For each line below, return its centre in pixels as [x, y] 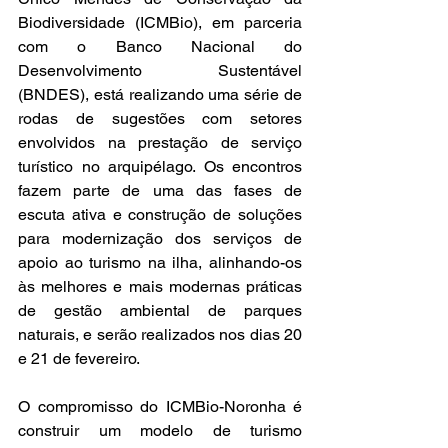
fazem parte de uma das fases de [160, 190]
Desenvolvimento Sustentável [160, 70]
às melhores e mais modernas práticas [160, 286]
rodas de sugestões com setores [160, 118]
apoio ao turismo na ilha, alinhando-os [160, 262]
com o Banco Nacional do [160, 46]
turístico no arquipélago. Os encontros [160, 166]
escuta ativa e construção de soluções [160, 214]
